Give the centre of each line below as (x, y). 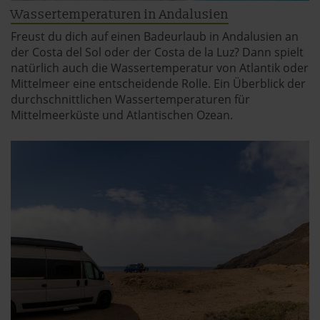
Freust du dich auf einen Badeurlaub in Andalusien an (155, 36)
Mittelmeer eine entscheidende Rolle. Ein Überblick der (158, 83)
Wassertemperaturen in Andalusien (120, 14)
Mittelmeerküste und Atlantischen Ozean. (122, 115)
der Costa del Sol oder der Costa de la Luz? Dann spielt (157, 52)
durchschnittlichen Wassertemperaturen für (130, 99)
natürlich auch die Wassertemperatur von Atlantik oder (160, 67)
